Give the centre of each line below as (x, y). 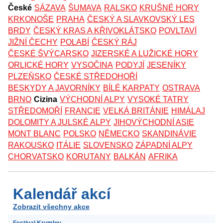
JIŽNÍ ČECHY (33, 42)
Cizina (46, 99)
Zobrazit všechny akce (51, 206)
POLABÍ (75, 42)
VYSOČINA (92, 65)
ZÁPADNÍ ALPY (164, 145)
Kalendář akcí (62, 194)
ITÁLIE (68, 145)
